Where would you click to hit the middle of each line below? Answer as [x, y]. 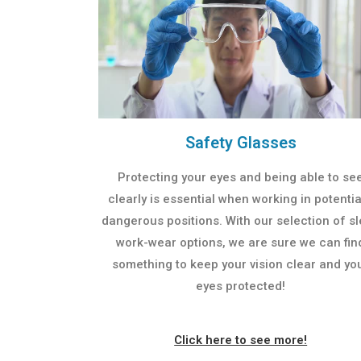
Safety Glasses [241, 143]
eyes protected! [241, 286]
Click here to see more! [241, 340]
